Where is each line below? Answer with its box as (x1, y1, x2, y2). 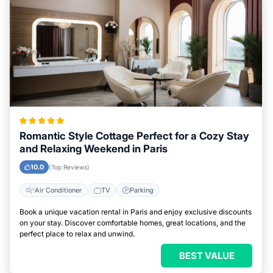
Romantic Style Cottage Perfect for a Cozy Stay (19, 130, 249, 142)
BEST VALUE (179, 250, 235, 261)
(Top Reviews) (49, 163, 90, 171)
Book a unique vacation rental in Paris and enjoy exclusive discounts (19, 207, 252, 216)
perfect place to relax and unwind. (19, 229, 135, 238)
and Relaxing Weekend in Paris (19, 143, 168, 155)
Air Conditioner (35, 185, 82, 194)
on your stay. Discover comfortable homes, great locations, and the (19, 218, 246, 227)
